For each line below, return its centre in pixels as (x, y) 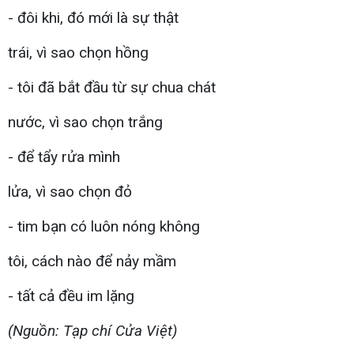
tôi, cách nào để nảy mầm (92, 261)
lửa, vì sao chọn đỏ (70, 191)
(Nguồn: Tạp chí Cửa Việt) (92, 330)
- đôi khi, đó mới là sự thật (93, 17)
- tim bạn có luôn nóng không (104, 226)
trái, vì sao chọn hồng (78, 52)
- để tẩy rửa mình (64, 156)
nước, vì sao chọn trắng (85, 122)
